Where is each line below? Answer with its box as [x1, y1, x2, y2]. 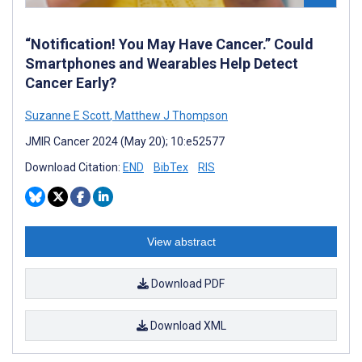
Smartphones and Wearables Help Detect [25, 55, 298, 73]
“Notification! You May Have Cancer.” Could [25, 36, 314, 53]
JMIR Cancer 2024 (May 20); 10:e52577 [25, 135, 225, 149]
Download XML [147, 319, 226, 333]
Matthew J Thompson [112, 109, 228, 123]
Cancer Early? [25, 74, 116, 92]
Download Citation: [25, 161, 123, 175]
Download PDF [149, 277, 225, 291]
